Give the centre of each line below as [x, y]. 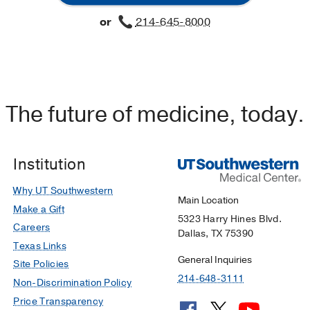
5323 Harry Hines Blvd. [230, 219]
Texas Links [40, 246]
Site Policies [41, 264]
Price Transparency [58, 301]
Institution [50, 164]
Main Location [208, 200]
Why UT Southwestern [63, 191]
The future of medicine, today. [155, 114]
